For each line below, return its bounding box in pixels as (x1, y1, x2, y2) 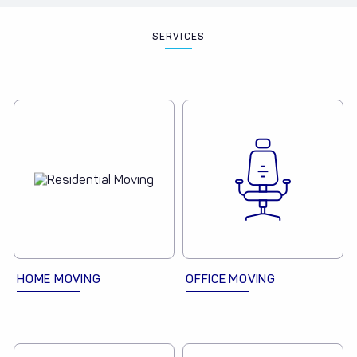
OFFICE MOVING (186, 272, 276, 287)
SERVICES (152, 31, 205, 43)
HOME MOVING (17, 272, 101, 287)
